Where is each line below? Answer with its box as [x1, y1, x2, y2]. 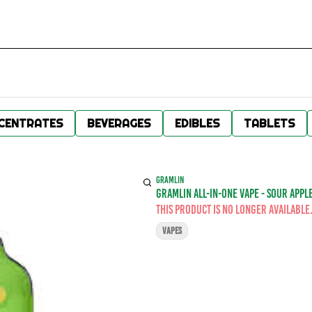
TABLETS [244, 116, 295, 130]
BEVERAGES [87, 116, 151, 130]
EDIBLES [175, 116, 220, 130]
